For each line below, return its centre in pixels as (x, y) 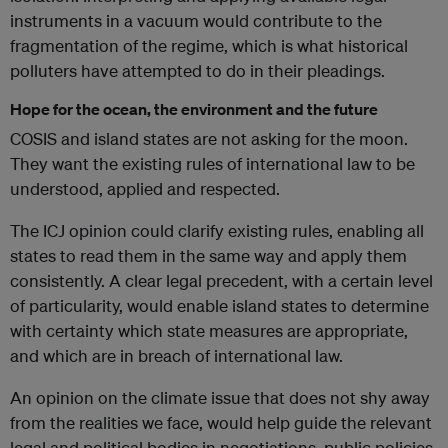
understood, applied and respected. (145, 189)
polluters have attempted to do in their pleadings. (197, 71)
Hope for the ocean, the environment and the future (194, 109)
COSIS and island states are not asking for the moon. (209, 139)
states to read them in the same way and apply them (208, 256)
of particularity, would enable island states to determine (219, 306)
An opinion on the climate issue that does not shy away (220, 398)
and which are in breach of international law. (176, 356)
